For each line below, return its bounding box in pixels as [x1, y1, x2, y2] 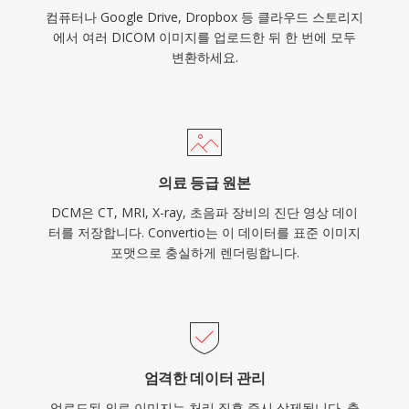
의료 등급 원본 [158, 173, 251, 193]
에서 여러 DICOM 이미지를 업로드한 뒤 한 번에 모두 [53, 28, 356, 46]
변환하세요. [171, 48, 238, 66]
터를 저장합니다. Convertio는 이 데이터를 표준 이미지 [48, 224, 361, 241]
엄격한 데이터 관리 [143, 368, 266, 388]
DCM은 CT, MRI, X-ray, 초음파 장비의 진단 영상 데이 [51, 204, 358, 221]
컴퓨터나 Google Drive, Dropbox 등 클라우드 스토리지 [46, 8, 363, 26]
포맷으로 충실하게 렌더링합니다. [110, 244, 299, 261]
